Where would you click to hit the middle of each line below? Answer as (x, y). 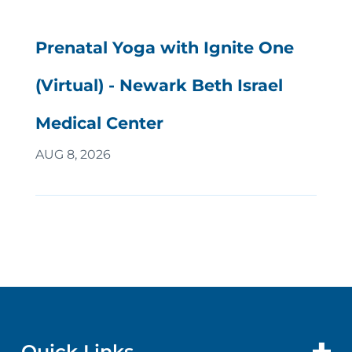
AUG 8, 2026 (73, 154)
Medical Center (99, 123)
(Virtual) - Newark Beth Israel (159, 85)
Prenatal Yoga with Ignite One (164, 47)
